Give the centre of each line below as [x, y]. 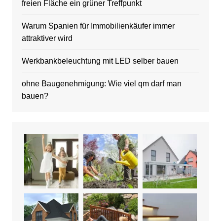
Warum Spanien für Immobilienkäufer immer [98, 26]
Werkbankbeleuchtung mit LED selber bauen [100, 61]
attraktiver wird [47, 38]
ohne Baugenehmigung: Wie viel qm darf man [101, 84]
